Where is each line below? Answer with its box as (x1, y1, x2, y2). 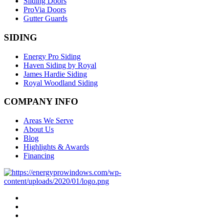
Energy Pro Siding (23, 52, 81, 61)
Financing (23, 152, 54, 160)
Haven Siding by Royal (23, 61, 96, 69)
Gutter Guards (23, 14, 67, 23)
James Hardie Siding (23, 69, 87, 78)
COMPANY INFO (4, 96, 78, 107)
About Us (23, 125, 54, 134)
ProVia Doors (23, 5, 66, 14)
